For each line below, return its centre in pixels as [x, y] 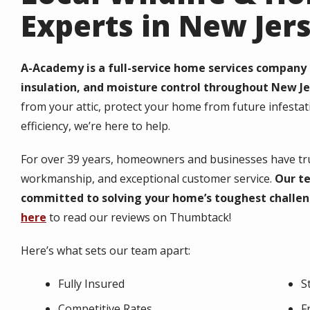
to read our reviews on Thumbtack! [139, 218]
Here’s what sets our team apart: [106, 251]
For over [44, 159]
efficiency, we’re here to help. [95, 126]
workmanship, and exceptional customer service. [146, 179]
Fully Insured [91, 284]
